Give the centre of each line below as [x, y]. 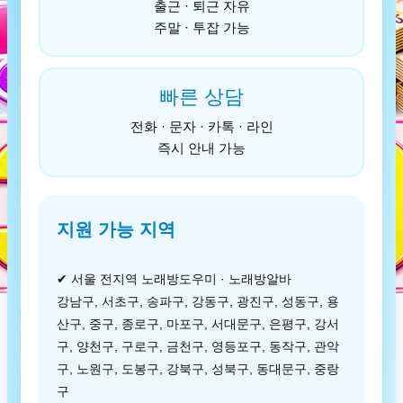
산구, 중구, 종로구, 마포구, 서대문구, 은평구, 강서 [198, 323]
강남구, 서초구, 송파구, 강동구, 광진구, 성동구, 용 [198, 301]
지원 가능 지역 [116, 229]
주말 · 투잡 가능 [201, 27]
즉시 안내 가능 [201, 148]
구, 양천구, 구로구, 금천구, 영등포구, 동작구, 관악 [198, 346]
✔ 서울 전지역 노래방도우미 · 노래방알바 [174, 278]
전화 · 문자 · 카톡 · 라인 [201, 126]
